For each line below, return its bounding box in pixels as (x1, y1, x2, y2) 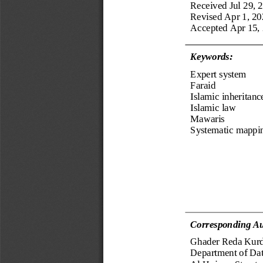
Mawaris (190, 113, 225, 125)
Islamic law (190, 102, 236, 114)
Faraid (190, 79, 215, 91)
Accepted (190, 22, 230, 34)
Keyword (190, 51, 226, 63)
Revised (190, 11, 225, 23)
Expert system (190, 68, 247, 80)
